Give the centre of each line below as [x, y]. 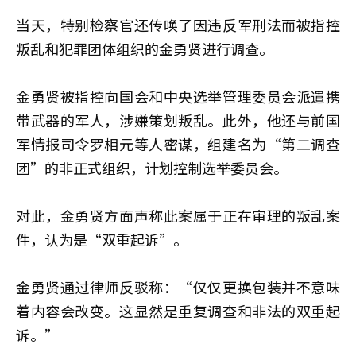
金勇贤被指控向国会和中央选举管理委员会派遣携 [178, 97]
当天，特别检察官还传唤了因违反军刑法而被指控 [178, 25]
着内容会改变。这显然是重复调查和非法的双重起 [178, 311]
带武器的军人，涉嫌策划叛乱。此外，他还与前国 [178, 120]
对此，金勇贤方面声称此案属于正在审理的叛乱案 [178, 216]
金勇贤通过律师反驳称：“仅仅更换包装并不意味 [178, 287]
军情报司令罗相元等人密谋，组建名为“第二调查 [178, 144]
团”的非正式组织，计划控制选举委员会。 [152, 168]
